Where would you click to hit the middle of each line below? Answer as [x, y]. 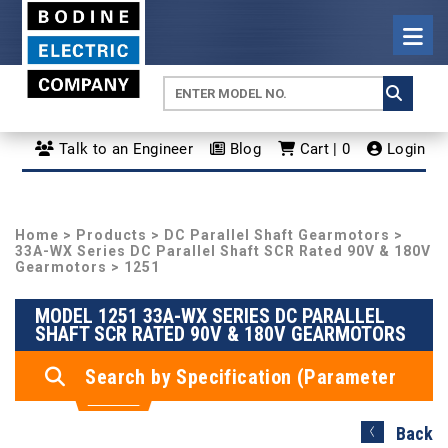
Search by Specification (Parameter [241, 377]
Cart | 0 [323, 148]
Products [111, 235]
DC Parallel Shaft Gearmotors [277, 235]
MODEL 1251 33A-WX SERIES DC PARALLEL [210, 316]
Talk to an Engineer [124, 148]
